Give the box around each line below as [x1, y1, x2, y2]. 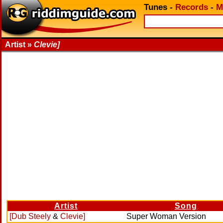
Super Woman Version [126, 212, 206, 221]
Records [175, 2, 208, 12]
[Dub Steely [9, 212, 51, 221]
